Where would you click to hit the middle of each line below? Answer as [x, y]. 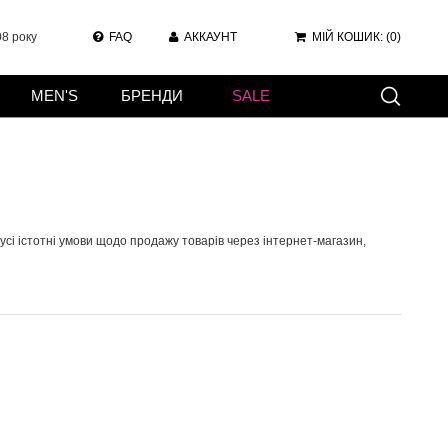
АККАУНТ [210, 37]
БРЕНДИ [152, 95]
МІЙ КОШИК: [349, 37]
